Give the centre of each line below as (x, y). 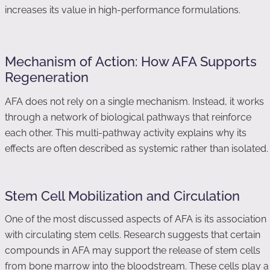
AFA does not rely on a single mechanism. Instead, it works (134, 102)
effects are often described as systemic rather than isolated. (137, 149)
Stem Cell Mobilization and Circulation (122, 196)
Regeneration (47, 77)
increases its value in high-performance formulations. (123, 10)
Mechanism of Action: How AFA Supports (131, 61)
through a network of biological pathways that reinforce (128, 117)
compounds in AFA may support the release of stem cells (133, 250)
